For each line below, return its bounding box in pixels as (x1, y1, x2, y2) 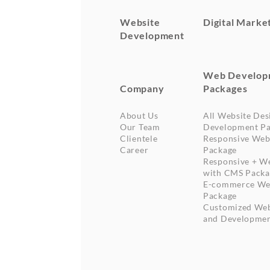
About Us (120, 110, 159, 121)
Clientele (120, 133, 158, 143)
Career (120, 144, 149, 155)
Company (120, 82, 165, 94)
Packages (203, 82, 248, 94)
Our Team (120, 121, 160, 132)
